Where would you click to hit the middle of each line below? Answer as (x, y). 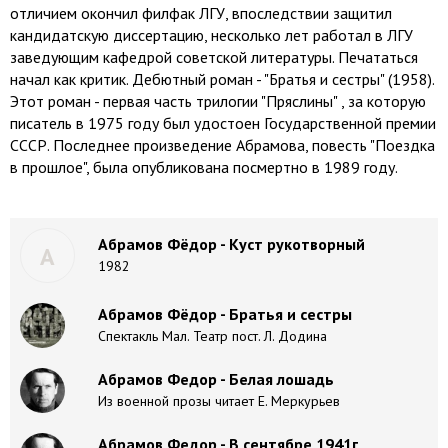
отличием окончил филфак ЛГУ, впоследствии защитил (201, 13)
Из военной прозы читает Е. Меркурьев (219, 401)
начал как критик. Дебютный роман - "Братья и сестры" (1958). (222, 79)
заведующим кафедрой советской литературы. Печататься (214, 57)
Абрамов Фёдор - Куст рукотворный (231, 244)
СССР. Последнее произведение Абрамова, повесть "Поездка (222, 145)
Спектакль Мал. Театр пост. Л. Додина (212, 336)
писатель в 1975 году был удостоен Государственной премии (223, 123)
